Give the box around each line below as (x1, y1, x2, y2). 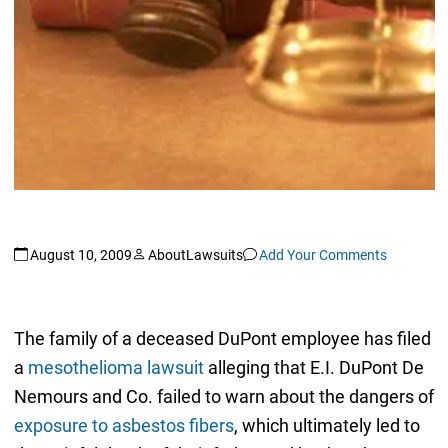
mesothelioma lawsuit (27, 357, 204, 379)
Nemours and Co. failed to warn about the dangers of (13, 386, 434, 408)
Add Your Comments (258, 246, 387, 263)
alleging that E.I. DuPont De (203, 357, 424, 379)
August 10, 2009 (29, 246, 132, 263)
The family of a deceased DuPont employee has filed (13, 328, 431, 350)
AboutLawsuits (147, 246, 243, 263)
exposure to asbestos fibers (13, 415, 234, 437)
